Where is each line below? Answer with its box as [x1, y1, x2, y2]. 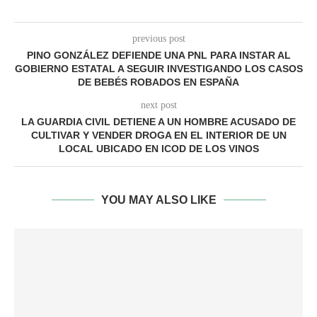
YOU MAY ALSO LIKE [100, 194, 217, 206]
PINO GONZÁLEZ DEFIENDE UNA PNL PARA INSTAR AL [26, 50, 291, 61]
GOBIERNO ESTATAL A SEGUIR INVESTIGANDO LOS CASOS [14, 63, 303, 74]
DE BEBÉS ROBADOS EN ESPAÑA [78, 76, 239, 88]
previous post [132, 33, 185, 44]
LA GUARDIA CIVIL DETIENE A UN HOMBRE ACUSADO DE [21, 116, 296, 127]
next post [140, 100, 177, 110]
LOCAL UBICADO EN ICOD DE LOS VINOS [58, 143, 259, 154]
